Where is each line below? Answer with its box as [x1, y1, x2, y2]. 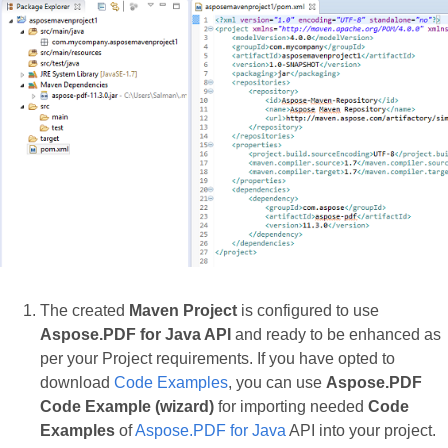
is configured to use [237, 302, 379, 320]
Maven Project [129, 302, 237, 320]
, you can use [228, 374, 326, 392]
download [40, 374, 114, 392]
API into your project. [286, 422, 436, 440]
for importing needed [214, 398, 368, 416]
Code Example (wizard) [40, 398, 214, 416]
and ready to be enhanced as [231, 326, 441, 344]
